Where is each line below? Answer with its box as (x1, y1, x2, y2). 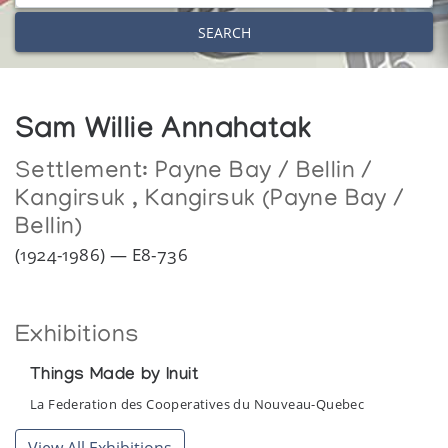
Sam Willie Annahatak (15, 116, 312, 151)
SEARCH (197, 22, 251, 42)
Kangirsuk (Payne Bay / (144, 187, 405, 215)
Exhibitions (15, 323, 140, 351)
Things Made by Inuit (30, 366, 199, 388)
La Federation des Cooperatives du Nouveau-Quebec (30, 395, 365, 414)
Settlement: (15, 159, 155, 187)
